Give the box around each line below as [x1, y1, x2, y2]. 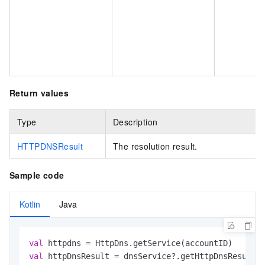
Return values [9, 86, 69, 99]
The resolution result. [113, 140, 198, 152]
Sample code [9, 169, 64, 181]
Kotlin [20, 198, 40, 210]
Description [113, 115, 158, 128]
